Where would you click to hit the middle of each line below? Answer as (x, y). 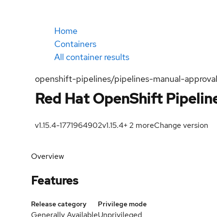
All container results (92, 57)
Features (55, 180)
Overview (47, 156)
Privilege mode (122, 204)
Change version (181, 125)
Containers (75, 44)
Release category (59, 204)
